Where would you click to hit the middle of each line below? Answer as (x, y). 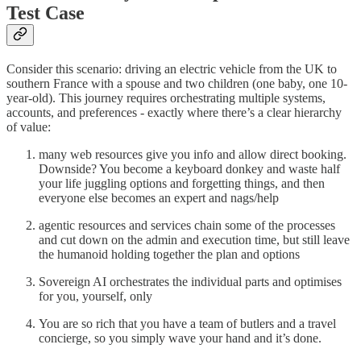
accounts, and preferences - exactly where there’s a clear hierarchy (174, 113)
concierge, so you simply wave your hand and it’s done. (180, 338)
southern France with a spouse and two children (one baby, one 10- (177, 84)
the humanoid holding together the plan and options (169, 255)
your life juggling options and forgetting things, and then (182, 184)
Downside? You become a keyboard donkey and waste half (189, 169)
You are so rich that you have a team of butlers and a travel (187, 324)
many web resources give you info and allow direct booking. (193, 155)
